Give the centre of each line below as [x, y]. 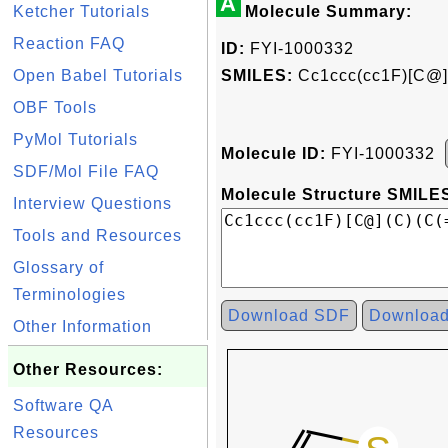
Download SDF [289, 315]
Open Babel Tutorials [98, 75]
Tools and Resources [97, 235]
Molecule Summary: [328, 11]
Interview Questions [92, 203]
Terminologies [69, 294]
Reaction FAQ [69, 43]
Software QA [63, 405]
